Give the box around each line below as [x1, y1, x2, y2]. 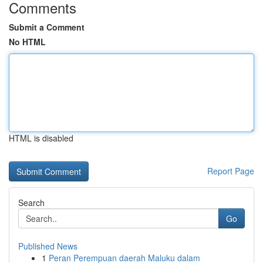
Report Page [207, 165, 254, 177]
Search [18, 197, 45, 208]
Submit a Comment [9, 21, 85, 33]
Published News [18, 240, 77, 252]
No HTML [9, 36, 46, 48]
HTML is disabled [9, 132, 73, 144]
